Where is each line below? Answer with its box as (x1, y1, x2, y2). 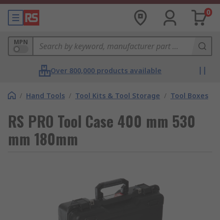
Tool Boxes (170, 91, 208, 100)
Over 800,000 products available (51, 66, 162, 75)
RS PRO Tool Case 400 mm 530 (8, 110, 195, 132)
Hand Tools (26, 91, 65, 100)
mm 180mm (8, 128, 78, 150)
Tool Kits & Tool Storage (75, 91, 160, 100)
